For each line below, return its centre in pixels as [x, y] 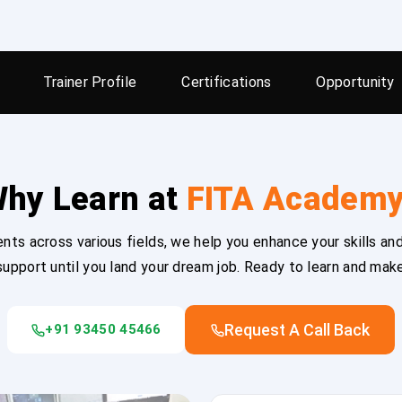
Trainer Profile [90, 82]
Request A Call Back [297, 330]
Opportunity [355, 82]
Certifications [227, 82]
